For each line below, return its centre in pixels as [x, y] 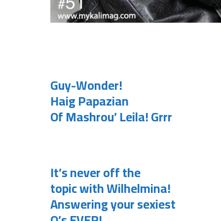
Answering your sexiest [113, 204]
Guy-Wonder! [86, 85]
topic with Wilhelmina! [112, 188]
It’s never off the [95, 172]
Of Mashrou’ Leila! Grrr [111, 117]
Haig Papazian [91, 101]
